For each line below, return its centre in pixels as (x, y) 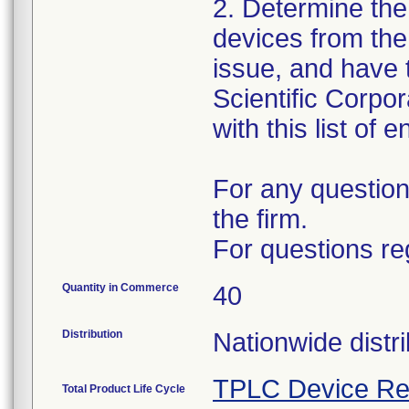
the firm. (260, 219)
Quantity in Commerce (121, 288)
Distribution (92, 334)
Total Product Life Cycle (124, 389)
